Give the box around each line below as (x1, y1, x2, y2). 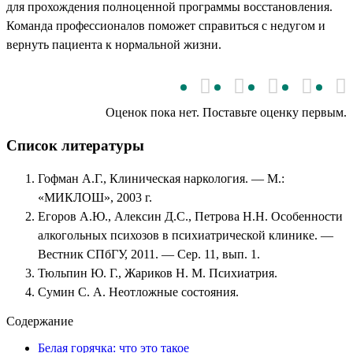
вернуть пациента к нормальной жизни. (6, 37, 221, 51)
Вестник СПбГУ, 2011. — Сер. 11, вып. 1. (38, 247, 260, 261)
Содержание (6, 314, 73, 328)
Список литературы (6, 136, 144, 154)
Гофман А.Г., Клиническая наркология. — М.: (38, 171, 284, 185)
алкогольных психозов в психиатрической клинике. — (38, 228, 333, 242)
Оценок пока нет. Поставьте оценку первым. (106, 106, 347, 120)
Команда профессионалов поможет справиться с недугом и (6, 18, 325, 32)
